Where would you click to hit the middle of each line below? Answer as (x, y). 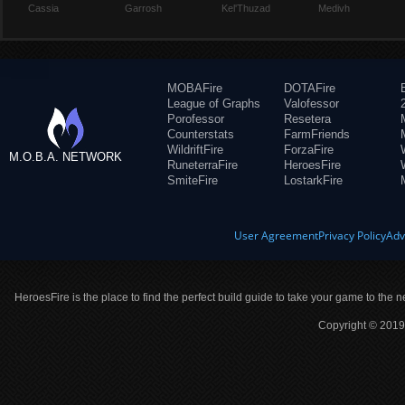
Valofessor (311, 104)
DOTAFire (310, 88)
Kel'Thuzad (245, 8)
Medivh (334, 8)
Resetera (307, 119)
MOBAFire (195, 88)
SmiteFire (193, 180)
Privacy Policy (353, 235)
